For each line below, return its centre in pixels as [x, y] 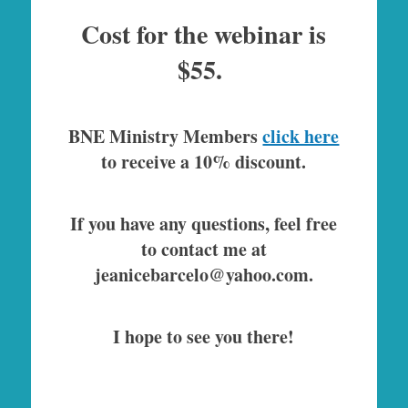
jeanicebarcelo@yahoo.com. [204, 275]
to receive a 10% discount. [204, 162]
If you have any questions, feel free [204, 224]
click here [301, 137]
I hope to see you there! [204, 337]
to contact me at [204, 250]
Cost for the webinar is [204, 35]
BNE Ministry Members [166, 137]
